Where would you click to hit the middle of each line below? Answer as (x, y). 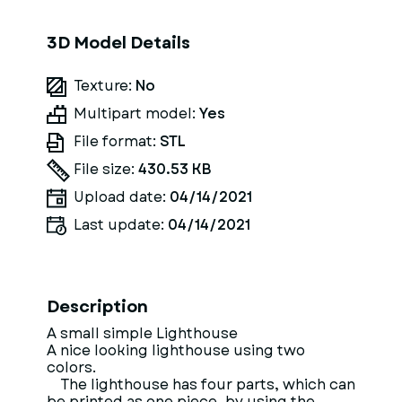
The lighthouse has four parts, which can (201, 385)
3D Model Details (118, 43)
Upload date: (122, 197)
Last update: (121, 225)
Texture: (105, 86)
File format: (117, 141)
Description (97, 307)
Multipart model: (136, 114)
